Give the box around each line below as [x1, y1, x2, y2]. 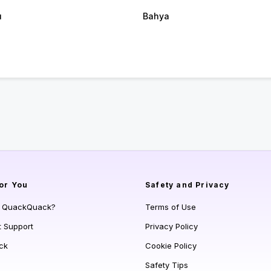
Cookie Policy [145, 241, 197, 251]
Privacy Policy [145, 221, 198, 232]
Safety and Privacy [145, 180, 230, 190]
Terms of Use [145, 202, 196, 212]
